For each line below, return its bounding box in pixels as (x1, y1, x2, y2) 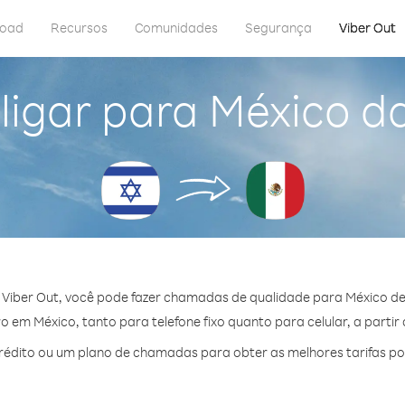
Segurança (245, 19, 312, 36)
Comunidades (135, 19, 218, 36)
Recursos (51, 19, 108, 36)
